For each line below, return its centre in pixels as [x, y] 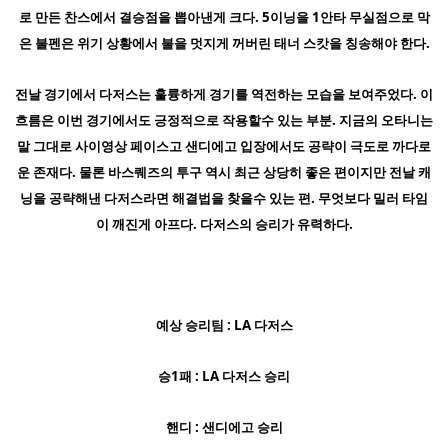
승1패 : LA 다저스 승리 [224, 375]
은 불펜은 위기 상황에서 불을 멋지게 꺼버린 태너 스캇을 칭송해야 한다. [224, 42]
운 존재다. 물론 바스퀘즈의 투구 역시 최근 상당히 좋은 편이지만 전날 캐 [224, 171]
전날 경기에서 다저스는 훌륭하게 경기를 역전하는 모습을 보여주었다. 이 [224, 93]
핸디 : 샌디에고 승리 [224, 426]
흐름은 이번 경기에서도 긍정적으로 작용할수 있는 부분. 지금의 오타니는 [224, 119]
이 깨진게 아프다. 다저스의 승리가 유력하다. [224, 223]
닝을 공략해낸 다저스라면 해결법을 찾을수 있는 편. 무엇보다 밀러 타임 [224, 197]
